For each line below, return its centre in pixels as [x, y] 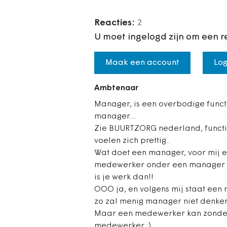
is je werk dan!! [124, 177]
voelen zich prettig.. [132, 141]
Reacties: [116, 23]
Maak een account [142, 63]
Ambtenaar [116, 88]
